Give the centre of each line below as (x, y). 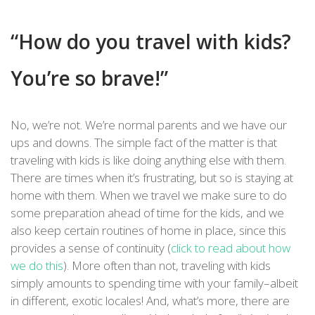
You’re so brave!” (89, 78)
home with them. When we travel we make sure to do (149, 195)
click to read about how (231, 248)
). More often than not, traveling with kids (167, 266)
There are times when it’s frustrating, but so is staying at (152, 178)
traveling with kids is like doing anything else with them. (148, 160)
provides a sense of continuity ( (91, 248)
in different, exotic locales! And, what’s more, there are (150, 301)
